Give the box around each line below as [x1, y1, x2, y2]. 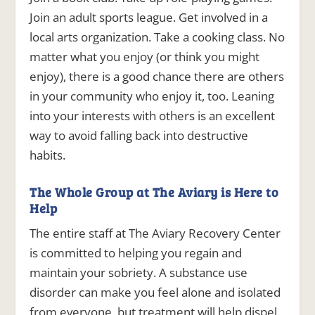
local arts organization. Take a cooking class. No [30, 29, 285, 46]
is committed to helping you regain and [30, 245, 243, 262]
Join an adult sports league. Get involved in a [30, 9, 269, 26]
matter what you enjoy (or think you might [30, 49, 260, 65]
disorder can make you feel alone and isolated [30, 284, 281, 301]
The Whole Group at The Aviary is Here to [30, 184, 279, 201]
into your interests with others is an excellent [30, 108, 276, 124]
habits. [30, 147, 66, 164]
